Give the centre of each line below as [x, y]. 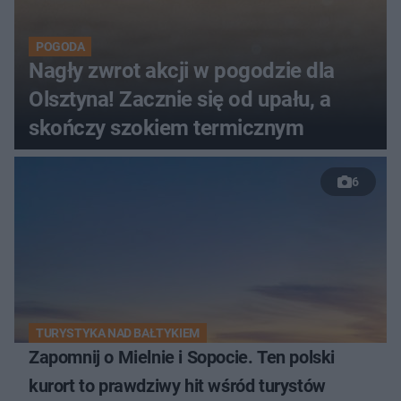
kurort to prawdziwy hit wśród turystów [177, 385]
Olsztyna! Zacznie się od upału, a [180, 99]
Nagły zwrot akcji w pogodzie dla [182, 70]
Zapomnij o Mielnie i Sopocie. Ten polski [182, 357]
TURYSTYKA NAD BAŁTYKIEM [118, 333]
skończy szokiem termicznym [166, 128]
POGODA [60, 46]
